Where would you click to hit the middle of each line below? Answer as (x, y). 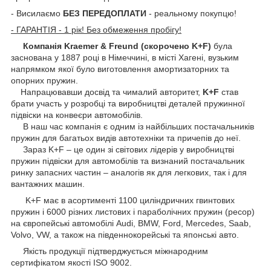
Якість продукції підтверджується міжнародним (109, 251)
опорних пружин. (44, 80)
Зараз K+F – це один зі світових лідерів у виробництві (122, 149)
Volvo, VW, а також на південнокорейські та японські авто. (125, 234)
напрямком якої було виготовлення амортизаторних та (120, 69)
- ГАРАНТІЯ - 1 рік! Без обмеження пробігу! (96, 29)
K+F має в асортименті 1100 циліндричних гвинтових (123, 200)
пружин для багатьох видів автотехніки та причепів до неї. (126, 138)
